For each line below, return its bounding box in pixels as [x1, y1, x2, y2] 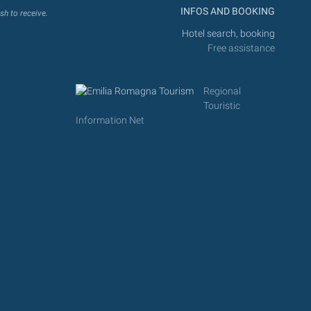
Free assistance [208, 42, 275, 55]
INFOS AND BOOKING [178, 5, 275, 17]
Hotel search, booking [182, 28, 275, 40]
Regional [203, 85, 241, 98]
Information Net [75, 115, 144, 127]
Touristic [203, 100, 240, 112]
